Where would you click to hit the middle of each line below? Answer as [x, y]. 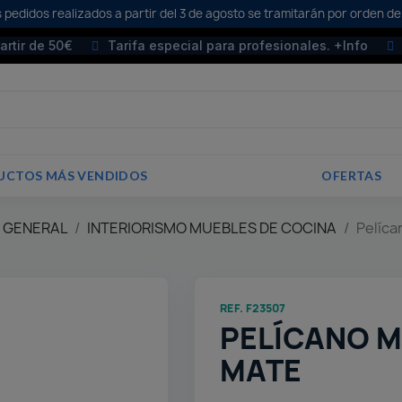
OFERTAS [352, 176]
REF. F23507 [253, 309]
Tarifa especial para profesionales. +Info [237, 45]
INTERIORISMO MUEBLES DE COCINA [212, 228]
